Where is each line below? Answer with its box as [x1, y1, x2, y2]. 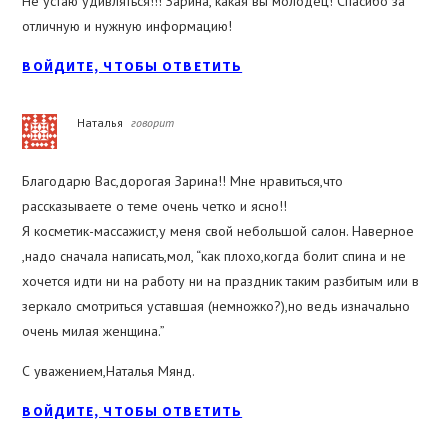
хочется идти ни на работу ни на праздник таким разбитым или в [22, 272, 420, 291]
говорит [131, 115, 175, 131]
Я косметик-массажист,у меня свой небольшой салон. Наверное [22, 222, 415, 241]
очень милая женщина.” [22, 322, 166, 341]
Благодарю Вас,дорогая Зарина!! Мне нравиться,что [22, 172, 344, 191]
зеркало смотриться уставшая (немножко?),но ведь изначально [22, 297, 411, 316]
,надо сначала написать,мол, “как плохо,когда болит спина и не [22, 247, 407, 266]
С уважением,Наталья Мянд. [22, 362, 196, 381]
